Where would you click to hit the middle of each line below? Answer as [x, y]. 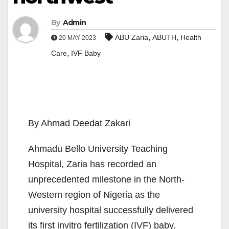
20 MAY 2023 [77, 38]
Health [191, 38]
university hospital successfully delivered [111, 210]
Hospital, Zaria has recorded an [92, 164]
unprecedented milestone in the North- [106, 180]
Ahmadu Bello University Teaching [98, 149]
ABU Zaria [132, 38]
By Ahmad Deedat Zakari [79, 123]
